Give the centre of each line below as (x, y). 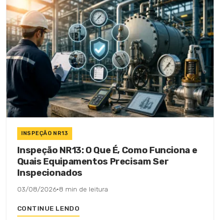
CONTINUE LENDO (48, 208)
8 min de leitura (83, 189)
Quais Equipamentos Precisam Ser (93, 162)
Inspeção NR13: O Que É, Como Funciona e (107, 151)
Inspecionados (50, 173)
